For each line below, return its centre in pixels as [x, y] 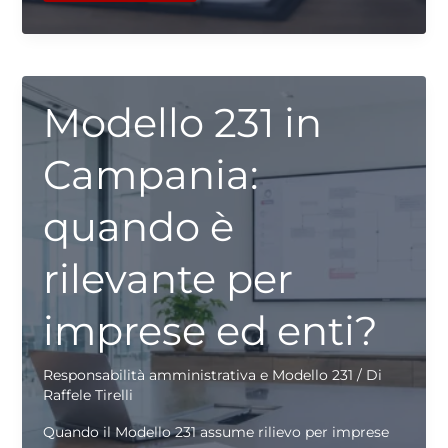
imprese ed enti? [210, 331]
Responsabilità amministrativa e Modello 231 [197, 375]
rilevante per [167, 279]
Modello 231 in [182, 123]
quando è [138, 227]
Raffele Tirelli [87, 395]
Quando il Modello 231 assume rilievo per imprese [215, 432]
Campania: [150, 175]
